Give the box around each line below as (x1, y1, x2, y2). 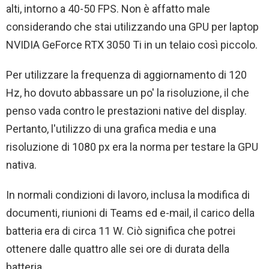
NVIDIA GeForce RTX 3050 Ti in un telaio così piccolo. (6, 38, 258, 52)
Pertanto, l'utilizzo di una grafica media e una (6, 122, 216, 136)
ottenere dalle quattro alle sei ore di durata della (6, 243, 229, 256)
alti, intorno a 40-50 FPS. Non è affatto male (6, 2, 210, 16)
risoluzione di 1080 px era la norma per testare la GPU (6, 141, 258, 154)
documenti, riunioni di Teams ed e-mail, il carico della (6, 207, 255, 220)
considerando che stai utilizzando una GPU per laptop (6, 20, 259, 34)
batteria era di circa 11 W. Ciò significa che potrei (6, 225, 235, 238)
